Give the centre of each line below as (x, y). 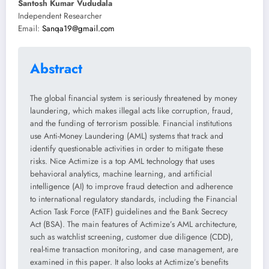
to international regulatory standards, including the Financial (134, 199)
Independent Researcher (60, 16)
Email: (30, 28)
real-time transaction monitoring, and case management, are (134, 250)
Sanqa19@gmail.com (78, 28)
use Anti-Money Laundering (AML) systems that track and (127, 136)
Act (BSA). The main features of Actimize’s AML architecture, (134, 225)
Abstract (56, 68)
